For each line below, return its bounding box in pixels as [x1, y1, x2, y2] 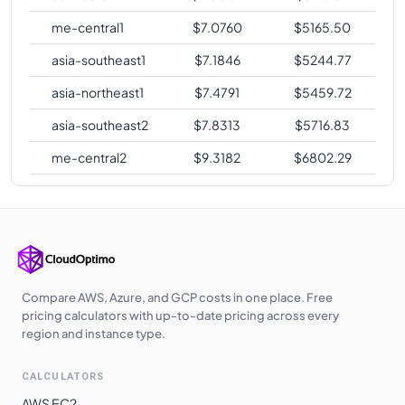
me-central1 [52, 18, 124, 35]
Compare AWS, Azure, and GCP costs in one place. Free [22, 289, 333, 305]
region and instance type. [22, 325, 165, 341]
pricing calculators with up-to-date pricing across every [22, 307, 339, 323]
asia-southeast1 [52, 51, 146, 68]
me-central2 [52, 148, 127, 165]
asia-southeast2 [52, 116, 148, 133]
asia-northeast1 [52, 83, 144, 100]
